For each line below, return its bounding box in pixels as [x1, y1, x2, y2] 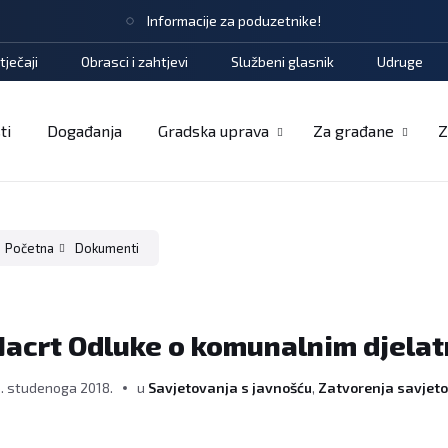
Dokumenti [75, 240, 140, 256]
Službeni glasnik [231, 53, 334, 70]
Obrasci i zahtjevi [81, 53, 188, 70]
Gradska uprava [158, 121, 269, 140]
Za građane [313, 121, 394, 140]
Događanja [47, 121, 122, 140]
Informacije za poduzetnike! [147, 12, 321, 29]
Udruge [377, 53, 423, 70]
